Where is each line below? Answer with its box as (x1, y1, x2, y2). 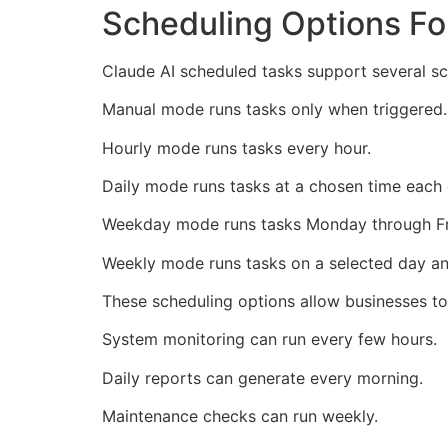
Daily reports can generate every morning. (102, 367, 423, 388)
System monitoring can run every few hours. (102, 329, 437, 350)
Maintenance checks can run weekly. (102, 406, 378, 427)
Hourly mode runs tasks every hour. (102, 137, 371, 158)
